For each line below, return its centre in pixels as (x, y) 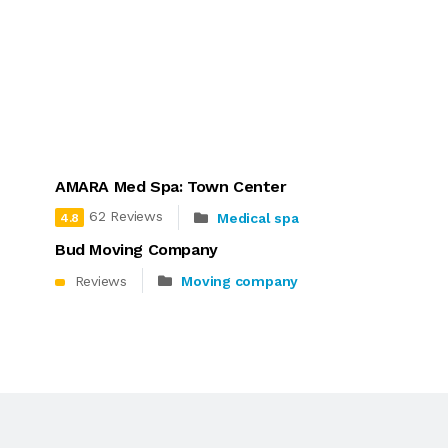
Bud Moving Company (136, 249)
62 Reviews (126, 216)
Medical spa (258, 217)
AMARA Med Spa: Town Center (170, 186)
